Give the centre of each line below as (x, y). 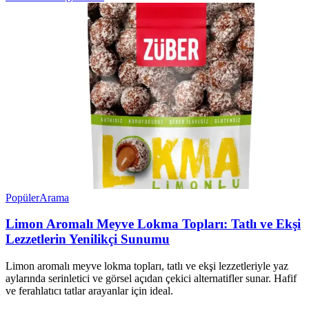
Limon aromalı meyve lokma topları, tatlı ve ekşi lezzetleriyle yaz (147, 266)
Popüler (22, 197)
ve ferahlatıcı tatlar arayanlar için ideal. (89, 291)
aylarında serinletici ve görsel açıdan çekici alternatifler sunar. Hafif (151, 279)
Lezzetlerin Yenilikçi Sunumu (88, 239)
